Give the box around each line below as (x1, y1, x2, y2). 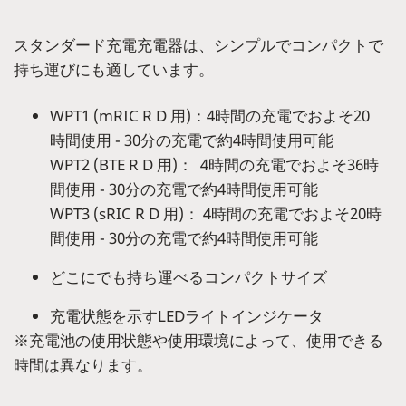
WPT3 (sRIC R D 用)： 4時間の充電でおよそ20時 (50, 203, 382, 225)
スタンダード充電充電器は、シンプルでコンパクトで (14, 34, 383, 56)
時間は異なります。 (14, 354, 152, 376)
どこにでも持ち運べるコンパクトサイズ (50, 266, 327, 288)
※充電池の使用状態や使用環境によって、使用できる (14, 330, 383, 352)
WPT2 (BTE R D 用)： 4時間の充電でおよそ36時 (50, 154, 379, 176)
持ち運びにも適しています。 (14, 59, 214, 81)
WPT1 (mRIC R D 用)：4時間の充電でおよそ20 (50, 105, 370, 127)
